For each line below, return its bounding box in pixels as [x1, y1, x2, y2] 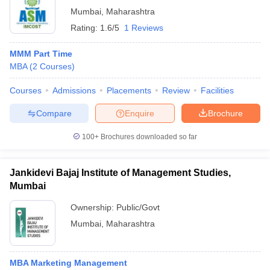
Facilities [201, 86, 234, 95]
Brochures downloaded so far [99, 133, 197, 141]
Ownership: [71, 202, 116, 212]
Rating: [71, 23, 100, 33]
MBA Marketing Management [10, 258, 127, 268]
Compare [36, 108, 72, 118]
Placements [107, 86, 151, 95]
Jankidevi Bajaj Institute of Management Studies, [10, 168, 231, 178]
